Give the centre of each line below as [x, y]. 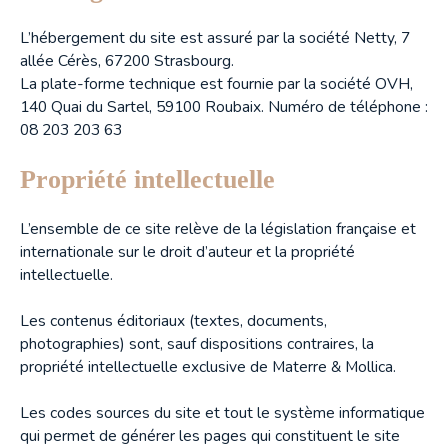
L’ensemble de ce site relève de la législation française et [218, 228]
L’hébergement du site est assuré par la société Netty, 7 [215, 37]
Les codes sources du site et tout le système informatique [222, 412]
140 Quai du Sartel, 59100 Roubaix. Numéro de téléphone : [224, 106]
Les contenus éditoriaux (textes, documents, [173, 320]
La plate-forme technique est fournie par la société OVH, [216, 83]
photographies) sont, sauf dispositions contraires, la [197, 343]
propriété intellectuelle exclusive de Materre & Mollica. [208, 366]
